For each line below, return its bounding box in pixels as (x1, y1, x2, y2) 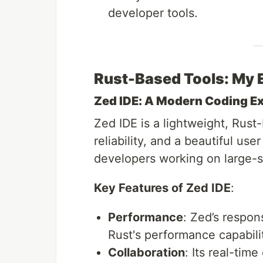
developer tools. (108, 6, 198, 21)
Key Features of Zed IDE (94, 181, 231, 195)
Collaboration (108, 245, 185, 260)
